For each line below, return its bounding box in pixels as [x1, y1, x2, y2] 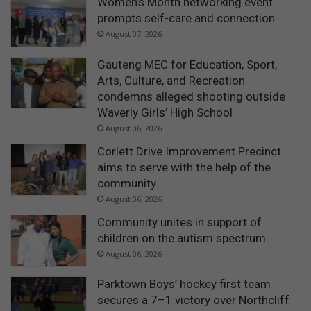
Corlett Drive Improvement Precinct [97, 144, 281, 158]
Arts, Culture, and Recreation [97, 73, 245, 87]
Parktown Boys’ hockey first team [97, 277, 271, 292]
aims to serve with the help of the [97, 160, 271, 174]
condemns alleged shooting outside [97, 89, 285, 103]
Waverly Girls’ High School [97, 105, 233, 119]
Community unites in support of [97, 215, 262, 229]
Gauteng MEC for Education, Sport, [97, 57, 277, 72]
